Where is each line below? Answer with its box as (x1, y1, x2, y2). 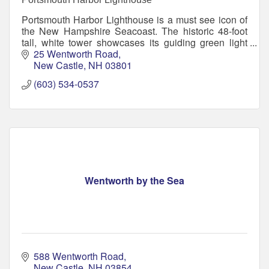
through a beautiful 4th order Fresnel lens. (22, 46, 198, 61)
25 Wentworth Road (34, 47, 118, 61)
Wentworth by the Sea (85, 174, 184, 188)
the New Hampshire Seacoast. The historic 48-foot (22, 23, 247, 38)
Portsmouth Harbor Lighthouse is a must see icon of (22, 12, 247, 26)
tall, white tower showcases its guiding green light (22, 35, 247, 49)
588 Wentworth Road (34, 249, 124, 264)
